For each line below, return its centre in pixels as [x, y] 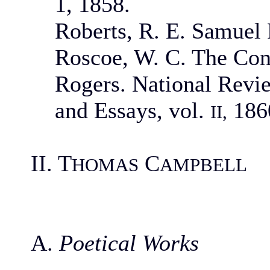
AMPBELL [203, 165]
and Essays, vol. [133, 110]
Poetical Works [129, 243]
